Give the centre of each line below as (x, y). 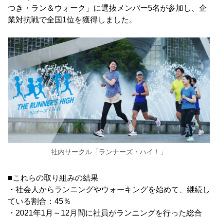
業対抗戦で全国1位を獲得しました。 (72, 19)
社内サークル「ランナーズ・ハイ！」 (109, 152)
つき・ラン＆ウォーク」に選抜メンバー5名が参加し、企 (107, 8)
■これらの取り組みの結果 (53, 178)
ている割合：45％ (39, 201)
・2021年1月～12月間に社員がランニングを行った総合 (105, 213)
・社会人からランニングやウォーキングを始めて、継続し (109, 189)
